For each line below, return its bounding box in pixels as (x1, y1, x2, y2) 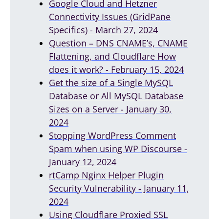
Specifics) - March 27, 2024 (49, 23, 158, 36)
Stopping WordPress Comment (49, 129, 176, 141)
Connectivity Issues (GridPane (49, 10, 171, 22)
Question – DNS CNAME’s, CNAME (49, 37, 188, 49)
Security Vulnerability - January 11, (49, 182, 189, 194)
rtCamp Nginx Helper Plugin (49, 169, 164, 181)
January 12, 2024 (49, 155, 116, 168)
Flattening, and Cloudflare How (49, 50, 176, 62)
